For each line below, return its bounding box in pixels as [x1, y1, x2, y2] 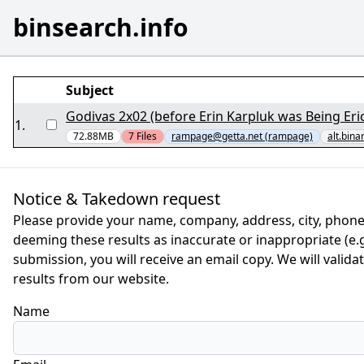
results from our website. [13, 270, 169, 288]
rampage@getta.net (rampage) [171, 129, 313, 143]
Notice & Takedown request [13, 188, 220, 210]
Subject [66, 81, 114, 99]
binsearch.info [13, 11, 188, 44]
